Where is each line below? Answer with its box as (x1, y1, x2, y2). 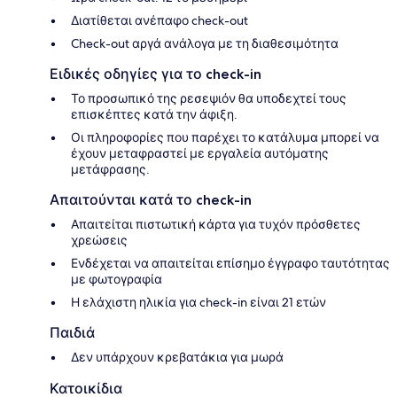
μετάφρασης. (71, 161, 150, 178)
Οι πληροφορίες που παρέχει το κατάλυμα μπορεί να (71, 129, 379, 146)
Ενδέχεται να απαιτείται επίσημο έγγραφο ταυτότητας (71, 255, 390, 272)
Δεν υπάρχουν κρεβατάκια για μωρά (71, 349, 284, 366)
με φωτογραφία (71, 271, 162, 288)
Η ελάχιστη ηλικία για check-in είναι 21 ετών (71, 294, 326, 311)
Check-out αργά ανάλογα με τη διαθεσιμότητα (71, 35, 339, 52)
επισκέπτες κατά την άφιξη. (71, 106, 237, 123)
